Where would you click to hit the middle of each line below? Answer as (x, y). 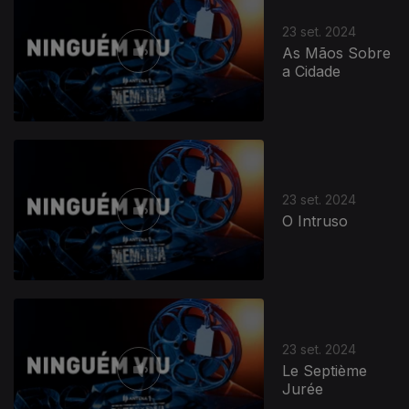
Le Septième (325, 370)
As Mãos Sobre (337, 52)
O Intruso (315, 220)
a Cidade (312, 71)
